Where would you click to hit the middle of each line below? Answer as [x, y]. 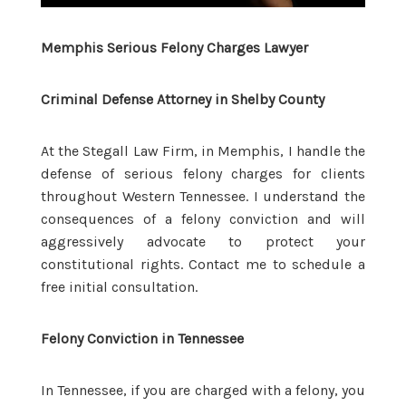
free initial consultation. [119, 286]
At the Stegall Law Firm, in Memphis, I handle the [203, 150]
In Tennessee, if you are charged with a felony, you [203, 390]
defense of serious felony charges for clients [203, 173]
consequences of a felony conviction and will [203, 218]
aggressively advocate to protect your [203, 241]
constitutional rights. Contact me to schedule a [203, 264]
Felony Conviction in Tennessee [142, 338]
